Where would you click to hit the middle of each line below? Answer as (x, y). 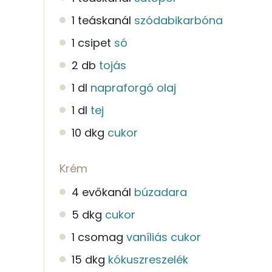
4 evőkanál (101, 192)
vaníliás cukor (164, 237)
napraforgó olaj (133, 87)
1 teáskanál (101, 20)
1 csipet (91, 42)
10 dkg (88, 132)
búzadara (161, 192)
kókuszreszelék (148, 259)
